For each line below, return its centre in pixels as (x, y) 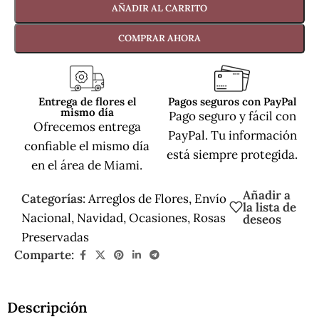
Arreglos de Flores (138, 198)
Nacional (46, 218)
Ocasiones (158, 218)
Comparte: (44, 255)
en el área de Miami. (87, 165)
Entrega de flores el (87, 101)
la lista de (269, 207)
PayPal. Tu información (232, 135)
